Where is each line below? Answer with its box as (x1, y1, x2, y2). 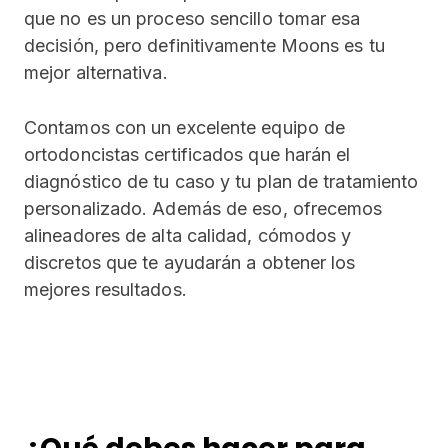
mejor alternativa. (24, 62, 168, 83)
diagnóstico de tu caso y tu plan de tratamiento (24, 171, 419, 192)
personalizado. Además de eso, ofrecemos (24, 198, 383, 219)
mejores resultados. (24, 279, 187, 300)
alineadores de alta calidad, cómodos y (24, 225, 352, 246)
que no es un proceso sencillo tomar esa (24, 8, 361, 29)
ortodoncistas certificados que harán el (24, 144, 351, 165)
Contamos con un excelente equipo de (24, 117, 346, 138)
